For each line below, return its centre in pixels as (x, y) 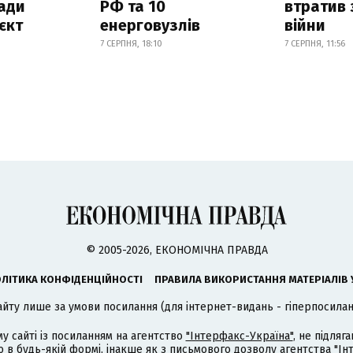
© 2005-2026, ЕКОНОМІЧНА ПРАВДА (176, 250)
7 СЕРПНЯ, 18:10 (131, 44)
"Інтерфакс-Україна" (239, 336)
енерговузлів (150, 26)
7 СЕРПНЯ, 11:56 (315, 44)
